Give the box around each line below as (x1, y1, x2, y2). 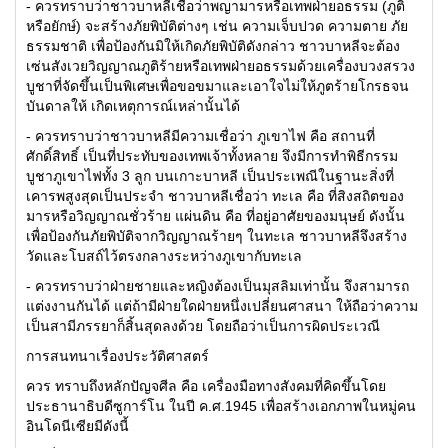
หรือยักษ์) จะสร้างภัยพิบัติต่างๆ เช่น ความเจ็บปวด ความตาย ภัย (26, 18, 408, 34)
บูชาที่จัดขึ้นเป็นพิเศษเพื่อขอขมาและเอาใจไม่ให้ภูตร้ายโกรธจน (26, 78, 409, 94)
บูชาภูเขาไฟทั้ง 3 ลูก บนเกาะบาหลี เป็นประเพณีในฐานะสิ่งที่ (26, 168, 394, 184)
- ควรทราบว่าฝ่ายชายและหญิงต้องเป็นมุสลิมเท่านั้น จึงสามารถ (26, 278, 409, 294)
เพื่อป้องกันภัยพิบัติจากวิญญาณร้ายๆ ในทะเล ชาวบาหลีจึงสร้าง (26, 228, 407, 244)
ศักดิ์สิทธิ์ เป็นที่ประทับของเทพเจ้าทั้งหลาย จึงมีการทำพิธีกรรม (26, 148, 398, 164)
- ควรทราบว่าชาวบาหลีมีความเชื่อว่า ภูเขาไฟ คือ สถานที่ (26, 128, 375, 144)
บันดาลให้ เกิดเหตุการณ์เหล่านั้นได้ (26, 98, 240, 114)
